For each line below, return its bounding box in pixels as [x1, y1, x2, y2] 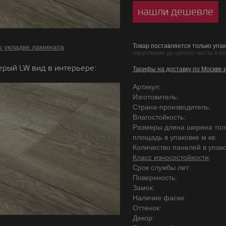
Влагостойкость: [133, 113, 186, 121]
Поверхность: [133, 174, 177, 182]
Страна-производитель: [133, 103, 211, 111]
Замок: [133, 184, 155, 192]
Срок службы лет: [133, 163, 191, 172]
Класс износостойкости [133, 153, 209, 161]
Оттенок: [133, 204, 161, 212]
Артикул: [133, 83, 161, 91]
